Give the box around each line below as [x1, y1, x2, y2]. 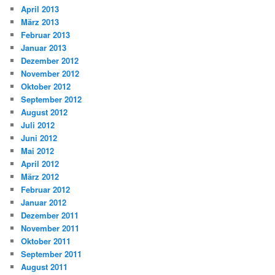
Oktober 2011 [21, 235, 71, 247]
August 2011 [21, 261, 68, 273]
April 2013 [21, 3, 60, 15]
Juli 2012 [21, 119, 55, 131]
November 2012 [21, 68, 80, 80]
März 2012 [21, 171, 60, 183]
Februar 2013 [21, 29, 71, 41]
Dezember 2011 [21, 209, 79, 222]
